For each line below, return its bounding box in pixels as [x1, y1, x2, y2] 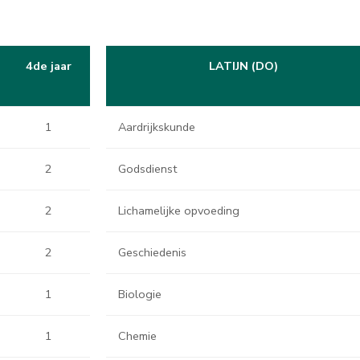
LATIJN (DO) [209, 58, 278, 74]
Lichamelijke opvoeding [118, 202, 239, 219]
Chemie [118, 328, 157, 344]
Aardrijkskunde [118, 119, 195, 135]
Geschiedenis [118, 244, 186, 260]
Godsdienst [118, 161, 177, 177]
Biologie [118, 286, 162, 302]
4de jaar [25, 58, 72, 74]
